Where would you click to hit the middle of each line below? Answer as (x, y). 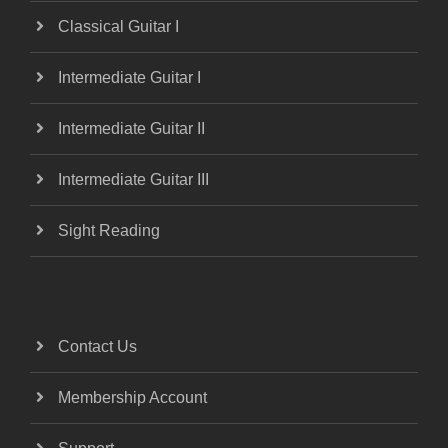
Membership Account (132, 397)
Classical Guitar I (118, 26)
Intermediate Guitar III (133, 179)
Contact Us (97, 346)
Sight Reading (109, 230)
